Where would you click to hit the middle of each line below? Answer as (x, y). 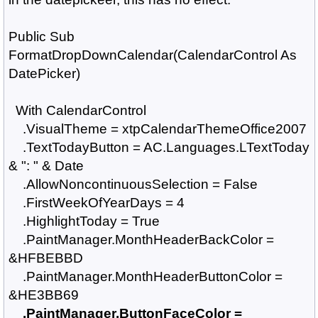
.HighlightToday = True (84, 221)
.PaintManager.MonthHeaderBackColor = (141, 240)
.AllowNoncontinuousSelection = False (133, 184)
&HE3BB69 (43, 295)
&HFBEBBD (45, 258)
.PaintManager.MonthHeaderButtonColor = (145, 276)
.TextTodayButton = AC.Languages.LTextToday (159, 147)
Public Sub (41, 37)
